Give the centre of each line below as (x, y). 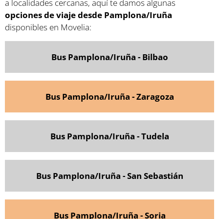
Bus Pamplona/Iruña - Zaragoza (109, 96)
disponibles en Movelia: (48, 27)
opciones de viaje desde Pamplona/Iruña (88, 15)
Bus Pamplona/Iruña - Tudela (109, 136)
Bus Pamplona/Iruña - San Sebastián (109, 175)
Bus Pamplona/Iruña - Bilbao (109, 57)
